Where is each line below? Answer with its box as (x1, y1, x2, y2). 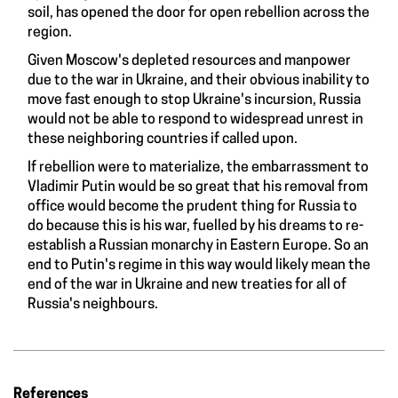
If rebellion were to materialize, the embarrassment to (28, 161, 369, 176)
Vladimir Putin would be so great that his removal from (28, 180, 368, 195)
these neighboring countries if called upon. (28, 132, 300, 147)
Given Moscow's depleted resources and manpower (28, 54, 351, 69)
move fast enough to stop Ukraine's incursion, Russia (28, 93, 361, 108)
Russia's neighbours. (28, 298, 161, 313)
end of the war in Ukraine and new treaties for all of (28, 278, 346, 293)
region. (28, 26, 75, 41)
